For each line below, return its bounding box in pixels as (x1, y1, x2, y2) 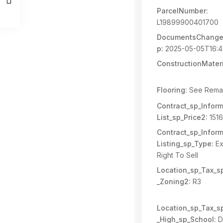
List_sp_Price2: (157, 113, 208, 121)
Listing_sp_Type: (157, 139, 214, 148)
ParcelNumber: (157, 6, 208, 15)
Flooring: (157, 86, 187, 94)
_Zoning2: (157, 177, 191, 186)
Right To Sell (157, 151, 198, 159)
